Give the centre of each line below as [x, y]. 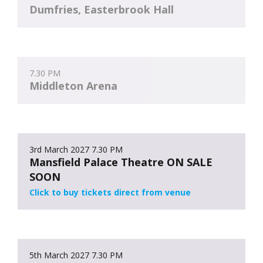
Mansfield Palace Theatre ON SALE [121, 162]
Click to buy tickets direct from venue [110, 192]
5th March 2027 [59, 255]
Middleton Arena [73, 85]
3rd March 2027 [59, 149]
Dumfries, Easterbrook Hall [102, 9]
